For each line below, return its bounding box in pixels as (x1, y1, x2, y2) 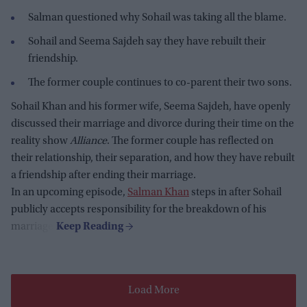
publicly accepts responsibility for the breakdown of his (11, 204, 267, 216)
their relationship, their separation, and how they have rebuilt (11, 153, 295, 164)
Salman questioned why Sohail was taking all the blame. (28, 12, 286, 24)
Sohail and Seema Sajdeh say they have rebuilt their (28, 36, 266, 48)
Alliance (70, 136, 107, 147)
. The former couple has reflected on (107, 136, 273, 147)
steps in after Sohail (189, 187, 282, 199)
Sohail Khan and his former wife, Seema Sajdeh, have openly (11, 101, 291, 113)
